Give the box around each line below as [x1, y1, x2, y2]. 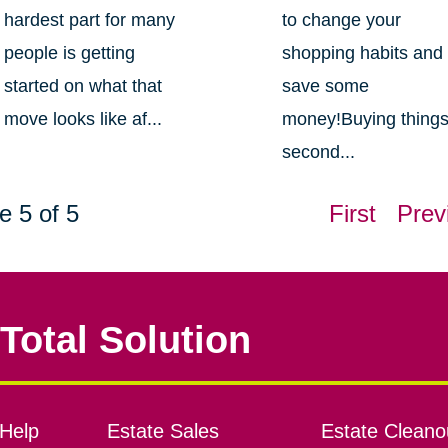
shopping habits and [282, 43, 444, 64]
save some [282, 76, 370, 97]
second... [282, 142, 356, 163]
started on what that [3, 76, 162, 97]
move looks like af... [3, 109, 162, 130]
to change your [282, 10, 402, 31]
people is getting [3, 43, 135, 64]
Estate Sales [106, 419, 219, 442]
